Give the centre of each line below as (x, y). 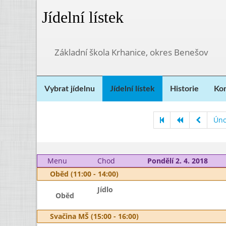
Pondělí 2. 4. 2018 (177, 161)
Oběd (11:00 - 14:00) (84, 174)
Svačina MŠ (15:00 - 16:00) (94, 216)
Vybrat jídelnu (70, 89)
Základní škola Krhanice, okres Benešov (131, 52)
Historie (184, 89)
